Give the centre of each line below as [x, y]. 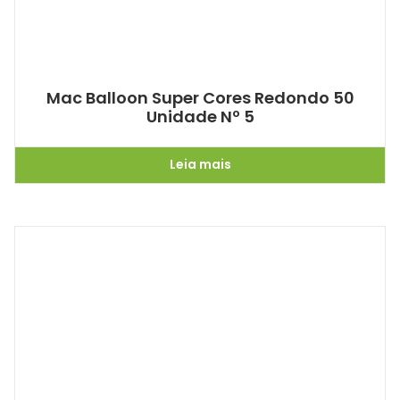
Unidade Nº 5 [200, 116]
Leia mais [200, 165]
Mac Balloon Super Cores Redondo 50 [200, 97]
